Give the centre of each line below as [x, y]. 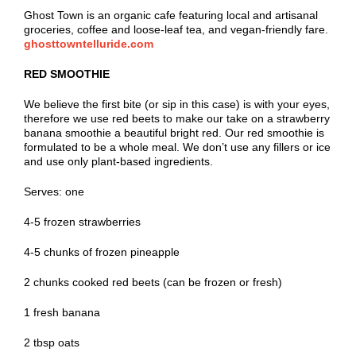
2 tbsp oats [52, 343]
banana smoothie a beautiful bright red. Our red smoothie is [174, 133]
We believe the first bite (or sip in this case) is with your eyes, [177, 104]
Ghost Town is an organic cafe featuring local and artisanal [171, 15]
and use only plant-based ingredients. [118, 162]
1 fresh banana [62, 313]
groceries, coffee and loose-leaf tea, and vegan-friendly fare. [176, 30]
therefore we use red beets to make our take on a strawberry [177, 119]
